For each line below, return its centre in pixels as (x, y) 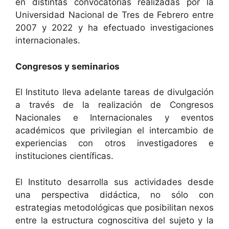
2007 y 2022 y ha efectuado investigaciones (114, 28)
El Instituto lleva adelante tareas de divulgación (114, 92)
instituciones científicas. (64, 156)
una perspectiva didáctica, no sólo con (114, 194)
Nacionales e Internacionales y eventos (114, 118)
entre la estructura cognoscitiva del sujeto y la (114, 220)
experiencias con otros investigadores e (114, 143)
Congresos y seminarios (67, 66)
